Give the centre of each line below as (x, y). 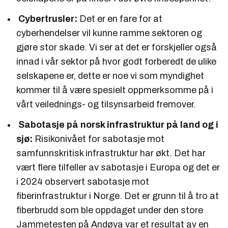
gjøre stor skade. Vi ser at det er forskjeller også (117, 47)
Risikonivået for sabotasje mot (99, 139)
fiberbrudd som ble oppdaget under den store (110, 210)
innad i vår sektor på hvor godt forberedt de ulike (116, 61)
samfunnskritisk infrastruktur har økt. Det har (111, 153)
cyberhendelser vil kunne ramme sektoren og (109, 33)
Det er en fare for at (120, 19)
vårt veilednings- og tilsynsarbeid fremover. (106, 104)
